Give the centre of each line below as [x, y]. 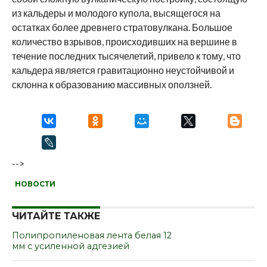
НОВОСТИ [35, 184]
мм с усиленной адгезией [70, 246]
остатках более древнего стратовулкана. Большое [122, 27]
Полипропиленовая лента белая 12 [91, 235]
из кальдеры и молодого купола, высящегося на [116, 13]
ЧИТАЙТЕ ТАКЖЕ [56, 216]
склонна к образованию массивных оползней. [111, 84]
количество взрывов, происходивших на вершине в [124, 41]
